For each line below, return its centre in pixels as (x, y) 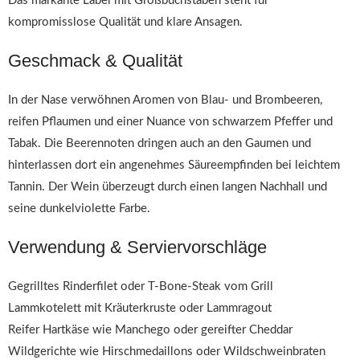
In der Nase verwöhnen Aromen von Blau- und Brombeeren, (165, 100)
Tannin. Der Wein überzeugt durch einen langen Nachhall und (168, 187)
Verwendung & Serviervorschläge (137, 247)
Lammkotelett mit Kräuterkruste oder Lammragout (140, 308)
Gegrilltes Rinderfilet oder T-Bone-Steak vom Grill (141, 286)
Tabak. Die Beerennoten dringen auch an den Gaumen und (160, 143)
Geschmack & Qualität (95, 61)
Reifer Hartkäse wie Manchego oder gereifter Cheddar (150, 330)
